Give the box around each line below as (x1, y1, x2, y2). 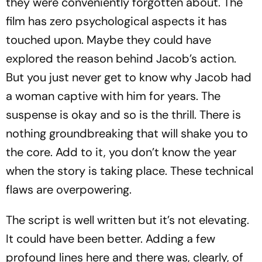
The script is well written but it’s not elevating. (6, 212, 249, 227)
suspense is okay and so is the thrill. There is (6, 107, 241, 122)
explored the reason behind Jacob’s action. (6, 51, 236, 66)
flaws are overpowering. (6, 182, 132, 197)
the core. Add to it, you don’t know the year (6, 144, 236, 160)
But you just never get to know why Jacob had (6, 70, 251, 85)
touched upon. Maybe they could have (6, 32, 211, 47)
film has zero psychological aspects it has (6, 13, 227, 29)
